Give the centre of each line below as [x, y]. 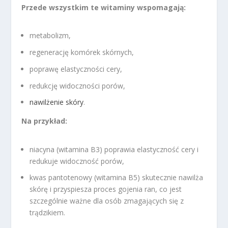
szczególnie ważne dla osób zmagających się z [107, 201]
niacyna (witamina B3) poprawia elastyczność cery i [114, 149]
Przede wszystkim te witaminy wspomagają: [104, 8]
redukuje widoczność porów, [77, 161]
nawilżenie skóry [57, 102]
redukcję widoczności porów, [78, 85]
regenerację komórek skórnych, [82, 52]
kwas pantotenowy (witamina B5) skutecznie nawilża [117, 178]
